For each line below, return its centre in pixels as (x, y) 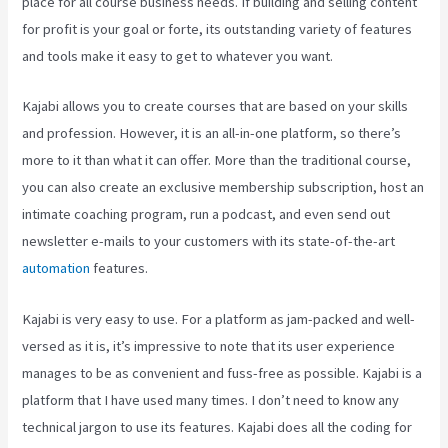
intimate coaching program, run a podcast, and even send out (206, 214)
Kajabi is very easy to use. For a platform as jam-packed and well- (219, 318)
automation (56, 268)
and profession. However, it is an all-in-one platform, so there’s (212, 133)
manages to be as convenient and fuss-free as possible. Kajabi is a (222, 372)
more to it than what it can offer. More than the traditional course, (217, 160)
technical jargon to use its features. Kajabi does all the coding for (217, 426)
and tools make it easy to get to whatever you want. (178, 55)
